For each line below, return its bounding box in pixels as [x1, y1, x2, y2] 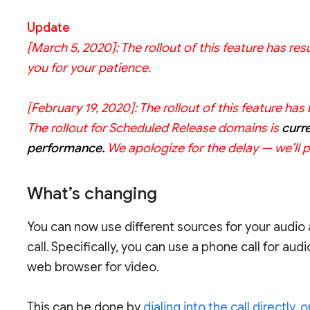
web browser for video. [27, 259, 160, 275]
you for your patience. [27, 60, 154, 75]
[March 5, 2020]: [27, 40, 121, 55]
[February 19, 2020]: [27, 100, 140, 116]
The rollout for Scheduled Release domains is [27, 120, 282, 136]
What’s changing [27, 183, 158, 205]
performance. [27, 140, 106, 156]
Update [27, 20, 71, 35]
